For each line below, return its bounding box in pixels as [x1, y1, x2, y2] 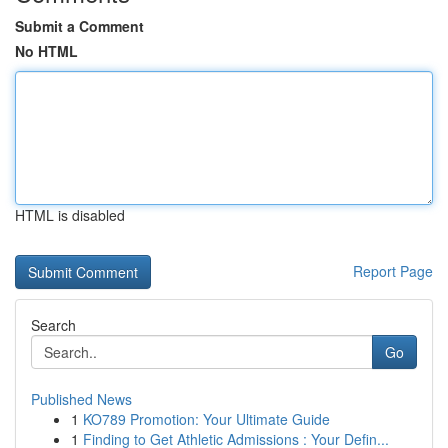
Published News [31, 389, 132, 409]
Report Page [353, 261, 433, 281]
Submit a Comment [15, 16, 144, 36]
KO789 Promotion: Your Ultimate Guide [83, 409, 330, 429]
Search [31, 315, 76, 335]
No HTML [15, 41, 78, 61]
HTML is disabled [15, 205, 125, 225]
